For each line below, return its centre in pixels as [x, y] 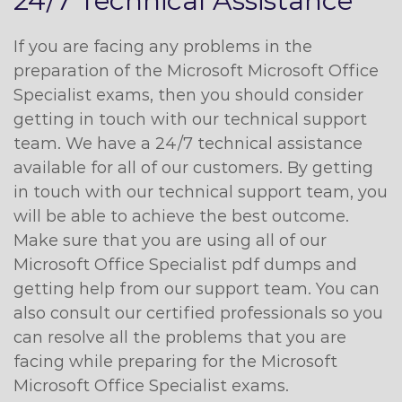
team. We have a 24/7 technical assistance [188, 144]
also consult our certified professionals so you [198, 313]
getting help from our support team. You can [197, 289]
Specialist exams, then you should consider [188, 95]
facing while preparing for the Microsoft [175, 362]
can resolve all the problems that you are [180, 337]
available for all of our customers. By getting [193, 168]
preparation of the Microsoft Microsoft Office [196, 71]
